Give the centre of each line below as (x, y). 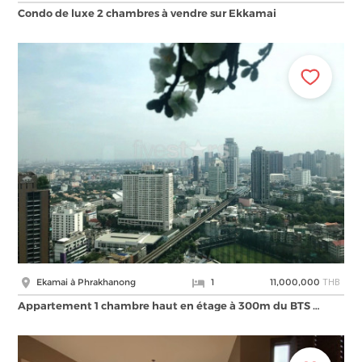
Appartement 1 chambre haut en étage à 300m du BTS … (169, 306)
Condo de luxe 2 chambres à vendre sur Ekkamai (147, 13)
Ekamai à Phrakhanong (85, 282)
